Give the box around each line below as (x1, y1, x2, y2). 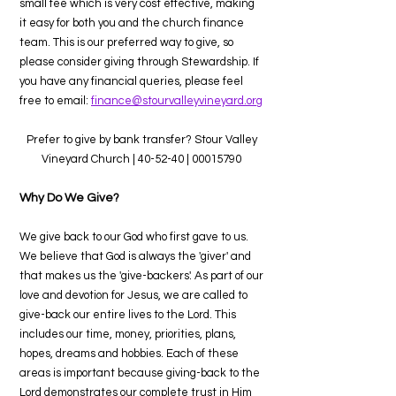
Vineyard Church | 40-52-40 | (42, 153, 192, 165)
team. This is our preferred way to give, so (19, 36, 233, 49)
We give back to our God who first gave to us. (19, 231, 248, 243)
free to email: (19, 95, 91, 107)
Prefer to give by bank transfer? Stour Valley (26, 133, 257, 146)
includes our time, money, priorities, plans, (19, 328, 236, 340)
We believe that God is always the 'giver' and (19, 250, 251, 263)
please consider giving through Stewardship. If (19, 56, 259, 68)
